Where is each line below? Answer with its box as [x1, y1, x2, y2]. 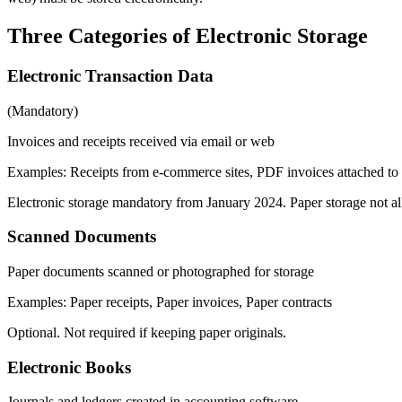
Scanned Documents [7, 227, 156, 247]
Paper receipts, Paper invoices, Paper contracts [70, 293, 332, 310]
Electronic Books [7, 357, 131, 377]
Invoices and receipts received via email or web [7, 133, 275, 149]
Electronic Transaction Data [7, 66, 214, 85]
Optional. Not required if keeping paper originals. [7, 324, 286, 340]
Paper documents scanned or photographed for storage [7, 263, 314, 279]
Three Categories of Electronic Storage [7, 23, 368, 48]
